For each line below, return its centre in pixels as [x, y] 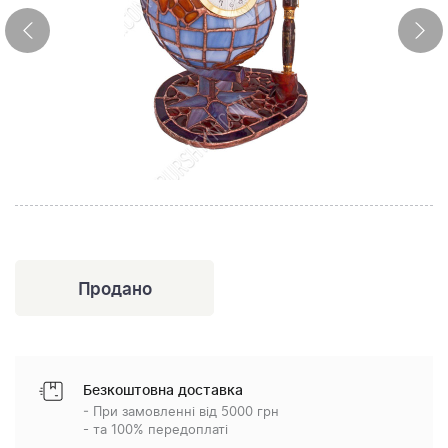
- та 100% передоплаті [155, 430]
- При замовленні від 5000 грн [181, 412]
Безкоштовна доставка [163, 391]
